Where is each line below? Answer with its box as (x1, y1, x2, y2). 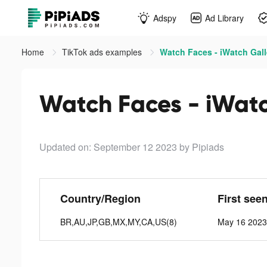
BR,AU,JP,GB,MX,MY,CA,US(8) (60, 216, 178, 228)
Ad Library (205, 11, 244, 24)
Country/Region (60, 191, 141, 206)
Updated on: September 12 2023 (39, 140, 177, 154)
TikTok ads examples (62, 46, 144, 58)
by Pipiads (179, 140, 224, 154)
